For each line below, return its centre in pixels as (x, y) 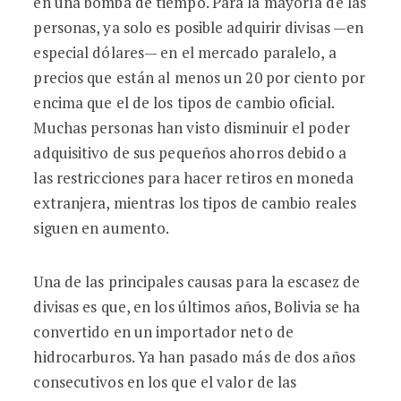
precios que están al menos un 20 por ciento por (200, 77)
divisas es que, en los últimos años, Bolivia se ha (197, 307)
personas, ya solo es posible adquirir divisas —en (199, 27)
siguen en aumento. (102, 228)
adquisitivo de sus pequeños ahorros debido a (190, 153)
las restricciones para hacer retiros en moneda (194, 178)
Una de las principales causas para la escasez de (197, 282)
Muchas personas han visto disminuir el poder (192, 128)
